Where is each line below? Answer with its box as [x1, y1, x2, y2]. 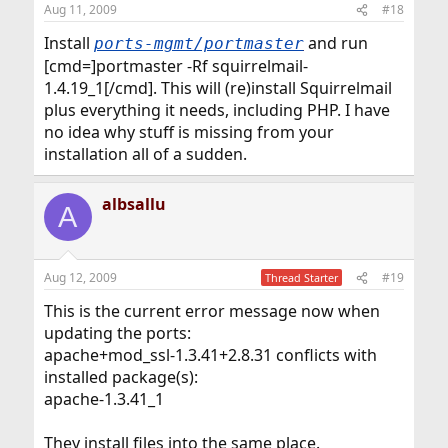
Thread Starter [265, 270, 339, 285]
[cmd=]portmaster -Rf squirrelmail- [43, 55, 308, 77]
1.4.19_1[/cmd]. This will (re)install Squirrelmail [43, 77, 392, 99]
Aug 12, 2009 [43, 269, 117, 286]
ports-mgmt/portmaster [93, 34, 304, 53]
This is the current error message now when [43, 300, 380, 322]
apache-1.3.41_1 [43, 388, 164, 410]
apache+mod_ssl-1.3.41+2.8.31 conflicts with [43, 344, 377, 366]
